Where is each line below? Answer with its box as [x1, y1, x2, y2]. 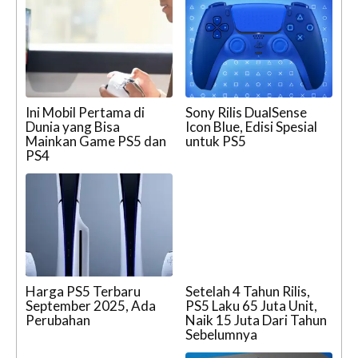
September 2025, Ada [26, 296, 156, 314]
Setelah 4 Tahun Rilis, [185, 282, 310, 300]
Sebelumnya [185, 325, 257, 343]
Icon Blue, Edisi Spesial [185, 117, 317, 135]
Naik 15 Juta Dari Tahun [185, 311, 327, 328]
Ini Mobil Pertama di [26, 103, 145, 121]
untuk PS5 [185, 132, 246, 149]
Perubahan [26, 311, 90, 328]
